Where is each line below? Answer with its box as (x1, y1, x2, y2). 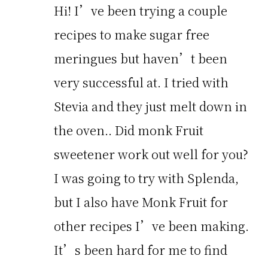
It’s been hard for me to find (54, 240, 227, 258)
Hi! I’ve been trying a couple (54, 1, 227, 19)
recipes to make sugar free (54, 25, 209, 43)
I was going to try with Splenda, (54, 169, 239, 187)
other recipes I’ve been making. (54, 217, 249, 234)
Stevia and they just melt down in (54, 97, 247, 115)
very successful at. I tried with (54, 73, 229, 91)
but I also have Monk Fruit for (54, 193, 228, 211)
